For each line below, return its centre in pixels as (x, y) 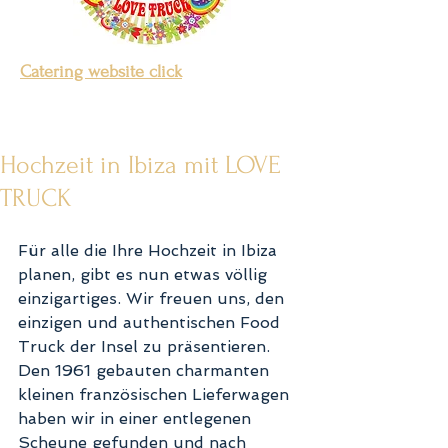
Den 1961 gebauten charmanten (146, 370)
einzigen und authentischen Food (151, 322)
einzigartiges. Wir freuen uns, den (153, 298)
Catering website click (101, 71)
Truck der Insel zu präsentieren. (146, 346)
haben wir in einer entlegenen (137, 418)
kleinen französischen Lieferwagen (156, 394)
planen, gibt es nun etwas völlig (145, 274)
